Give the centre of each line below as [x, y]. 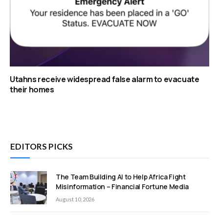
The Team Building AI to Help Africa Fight [121, 177]
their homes [32, 90]
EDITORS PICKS [42, 147]
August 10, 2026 [75, 199]
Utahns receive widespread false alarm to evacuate [105, 79]
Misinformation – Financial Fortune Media [122, 187]
